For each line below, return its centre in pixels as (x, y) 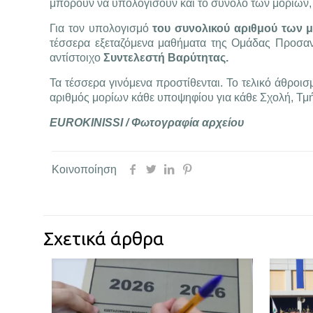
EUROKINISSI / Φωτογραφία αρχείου (147, 123)
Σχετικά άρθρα (104, 239)
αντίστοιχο (75, 58)
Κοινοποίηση (84, 169)
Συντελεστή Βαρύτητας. (165, 58)
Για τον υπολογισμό (101, 28)
